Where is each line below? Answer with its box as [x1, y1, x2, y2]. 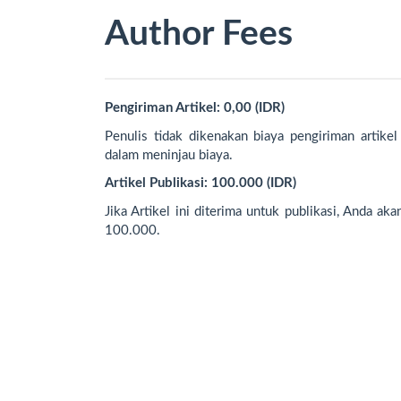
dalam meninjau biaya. [105, 148, 233, 162]
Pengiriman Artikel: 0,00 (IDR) [105, 101, 285, 115]
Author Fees [105, 16, 293, 52]
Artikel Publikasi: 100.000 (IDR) [105, 176, 296, 191]
